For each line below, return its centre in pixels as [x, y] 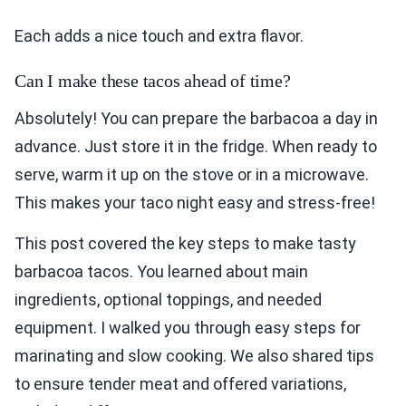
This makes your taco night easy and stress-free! [195, 203]
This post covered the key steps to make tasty [185, 244]
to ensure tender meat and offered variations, [180, 384]
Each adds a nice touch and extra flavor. [159, 36]
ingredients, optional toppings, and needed [168, 300]
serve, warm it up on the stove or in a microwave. [192, 175]
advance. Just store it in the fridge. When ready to [196, 147]
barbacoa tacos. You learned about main [161, 272]
